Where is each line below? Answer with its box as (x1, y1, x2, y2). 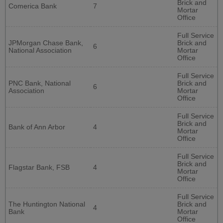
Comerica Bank (8, 2, 57, 10)
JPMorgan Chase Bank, (8, 39, 83, 47)
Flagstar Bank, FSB (8, 163, 70, 171)
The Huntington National (8, 200, 85, 208)
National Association (8, 46, 72, 54)
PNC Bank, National (8, 79, 71, 87)
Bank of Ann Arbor (8, 123, 65, 131)
